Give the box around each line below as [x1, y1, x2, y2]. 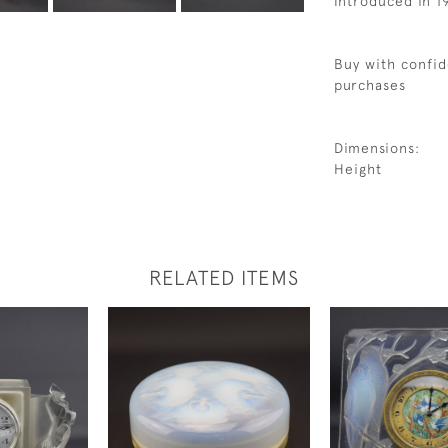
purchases [334, 77, 406, 93]
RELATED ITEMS [149, 266, 299, 289]
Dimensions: [334, 140, 420, 156]
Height [334, 161, 382, 177]
